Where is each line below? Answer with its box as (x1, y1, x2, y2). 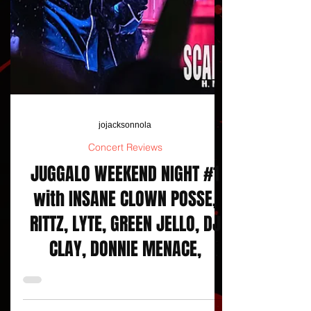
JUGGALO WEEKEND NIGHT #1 (31, 210, 219, 237)
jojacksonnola (99, 169, 151, 180)
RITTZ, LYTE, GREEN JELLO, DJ (29, 260, 221, 287)
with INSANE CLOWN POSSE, (33, 235, 217, 262)
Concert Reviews (87, 191, 162, 203)
